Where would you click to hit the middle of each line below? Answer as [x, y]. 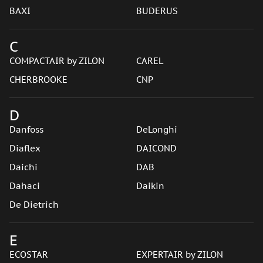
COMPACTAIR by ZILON [57, 61]
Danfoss [26, 129]
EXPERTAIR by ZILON [179, 254]
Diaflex [25, 148]
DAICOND [156, 148]
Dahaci [25, 186]
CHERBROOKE [38, 80]
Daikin [150, 186]
